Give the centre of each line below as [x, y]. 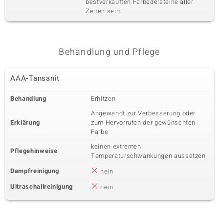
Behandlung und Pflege [109, 52]
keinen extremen [116, 146]
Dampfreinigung [35, 171]
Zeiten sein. [104, 11]
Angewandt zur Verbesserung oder [143, 113]
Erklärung [25, 122]
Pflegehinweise [34, 151]
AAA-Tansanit [35, 78]
